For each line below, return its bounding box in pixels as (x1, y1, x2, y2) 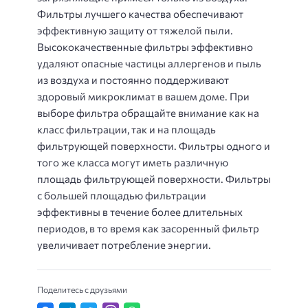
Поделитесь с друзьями (37, 284, 127, 296)
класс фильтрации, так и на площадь (37, 122, 216, 135)
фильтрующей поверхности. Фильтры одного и (37, 139, 270, 152)
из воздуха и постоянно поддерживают (37, 73, 229, 86)
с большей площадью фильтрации (37, 188, 206, 201)
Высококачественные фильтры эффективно (37, 40, 253, 53)
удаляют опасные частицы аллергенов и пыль (37, 56, 261, 69)
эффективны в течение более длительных (37, 205, 243, 218)
